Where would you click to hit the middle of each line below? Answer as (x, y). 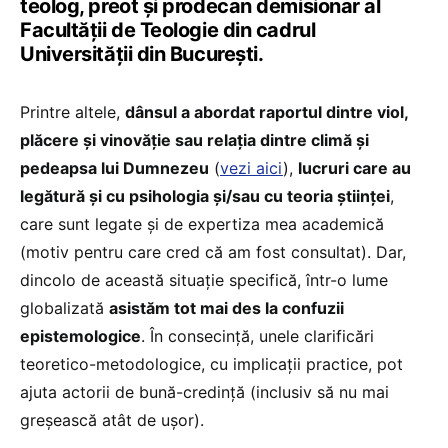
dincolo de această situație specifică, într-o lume (204, 279)
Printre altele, (72, 111)
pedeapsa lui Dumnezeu (114, 167)
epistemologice (80, 335)
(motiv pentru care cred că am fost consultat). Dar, (213, 251)
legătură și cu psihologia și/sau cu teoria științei (205, 195)
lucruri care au (354, 167)
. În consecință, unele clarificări (257, 335)
